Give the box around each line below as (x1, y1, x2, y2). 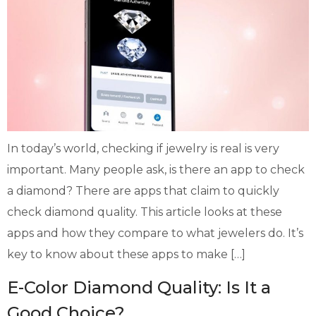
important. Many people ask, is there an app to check (7, 162, 305, 176)
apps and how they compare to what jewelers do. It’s (7, 226, 303, 240)
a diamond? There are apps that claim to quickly (7, 183, 279, 197)
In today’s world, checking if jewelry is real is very (7, 141, 279, 155)
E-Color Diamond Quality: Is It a (7, 277, 271, 298)
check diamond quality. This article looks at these (7, 205, 282, 219)
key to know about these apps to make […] (7, 247, 245, 261)
